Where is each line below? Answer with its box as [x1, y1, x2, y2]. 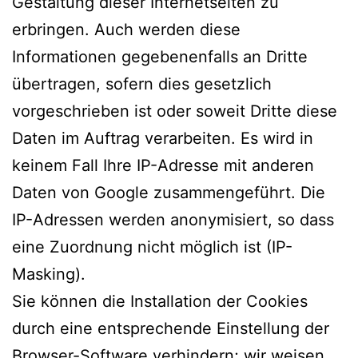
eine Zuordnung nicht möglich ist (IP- [12, 237, 292, 257]
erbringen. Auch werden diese [12, 19, 241, 39]
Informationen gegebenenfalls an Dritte [12, 46, 308, 66]
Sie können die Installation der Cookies [12, 291, 308, 311]
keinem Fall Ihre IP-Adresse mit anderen [12, 155, 314, 175]
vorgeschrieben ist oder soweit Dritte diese [12, 101, 337, 121]
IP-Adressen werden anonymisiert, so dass [12, 209, 334, 229]
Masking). [12, 264, 86, 284]
